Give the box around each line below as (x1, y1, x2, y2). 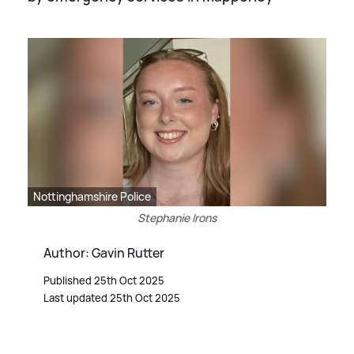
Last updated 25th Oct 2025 (43, 290, 180, 305)
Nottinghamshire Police (33, 188, 151, 204)
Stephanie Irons (137, 209, 217, 225)
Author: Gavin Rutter (43, 243, 164, 262)
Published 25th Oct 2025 (43, 273, 164, 288)
